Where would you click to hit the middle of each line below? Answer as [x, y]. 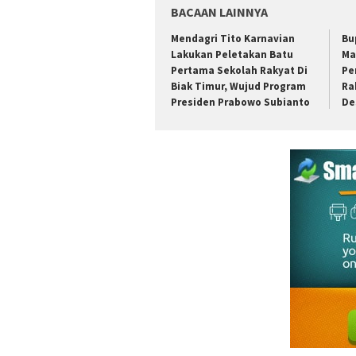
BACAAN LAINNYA [219, 12]
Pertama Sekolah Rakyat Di [239, 71]
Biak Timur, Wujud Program [238, 87]
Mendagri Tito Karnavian [233, 39]
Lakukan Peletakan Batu [232, 55]
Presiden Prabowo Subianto [240, 103]
